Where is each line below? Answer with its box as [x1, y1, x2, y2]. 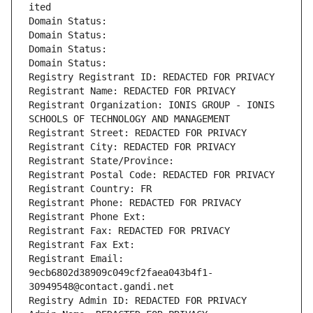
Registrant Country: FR [29, 183, 152, 195]
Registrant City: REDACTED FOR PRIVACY [29, 141, 235, 153]
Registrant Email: [29, 253, 124, 265]
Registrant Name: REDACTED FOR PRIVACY [29, 85, 235, 97]
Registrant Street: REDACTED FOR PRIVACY [29, 127, 247, 139]
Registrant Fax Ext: [29, 239, 135, 251]
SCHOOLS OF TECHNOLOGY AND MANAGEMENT [29, 113, 230, 125]
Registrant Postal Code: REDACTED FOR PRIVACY [29, 169, 275, 181]
